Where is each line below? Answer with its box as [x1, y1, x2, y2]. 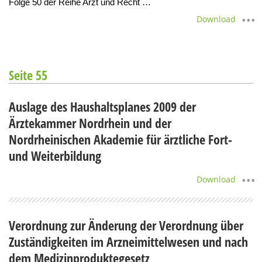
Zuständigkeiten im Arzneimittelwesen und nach [9, 232, 248, 250]
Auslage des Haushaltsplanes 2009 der [9, 97, 196, 115]
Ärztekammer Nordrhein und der [9, 113, 171, 132]
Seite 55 [9, 65, 47, 84]
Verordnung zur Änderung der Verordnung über [9, 216, 243, 234]
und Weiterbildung [9, 146, 101, 164]
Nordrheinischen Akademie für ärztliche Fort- [9, 130, 232, 148]
